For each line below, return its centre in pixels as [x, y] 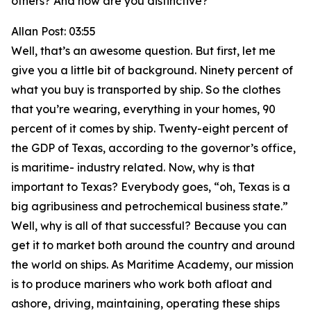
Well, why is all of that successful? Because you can [149, 226]
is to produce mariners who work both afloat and [142, 284]
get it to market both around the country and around [153, 245]
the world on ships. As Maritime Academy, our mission [152, 264]
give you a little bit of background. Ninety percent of [152, 70]
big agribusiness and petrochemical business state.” [150, 206]
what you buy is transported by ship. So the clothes [146, 90]
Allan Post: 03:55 [53, 31]
